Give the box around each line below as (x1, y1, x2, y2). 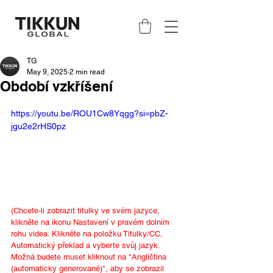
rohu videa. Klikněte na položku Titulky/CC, (11, 229, 165, 238)
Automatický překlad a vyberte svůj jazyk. (11, 240, 162, 250)
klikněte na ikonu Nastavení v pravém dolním (11, 217, 172, 227)
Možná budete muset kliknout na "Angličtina (11, 252, 169, 261)
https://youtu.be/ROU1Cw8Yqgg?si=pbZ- (11, 108, 168, 118)
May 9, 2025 (27, 67, 68, 76)
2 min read (69, 67, 105, 76)
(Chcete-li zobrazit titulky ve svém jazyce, (11, 205, 162, 215)
